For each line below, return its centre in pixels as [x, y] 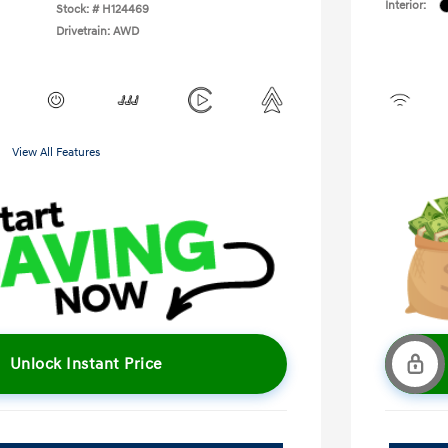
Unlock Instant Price [86, 364]
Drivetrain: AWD [97, 31]
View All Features [56, 152]
